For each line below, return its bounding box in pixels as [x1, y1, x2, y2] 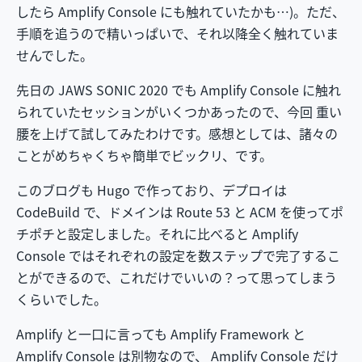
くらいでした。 [16, 288, 107, 309]
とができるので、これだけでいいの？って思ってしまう [16, 267, 337, 287]
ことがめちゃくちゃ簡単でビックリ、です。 [16, 145, 272, 165]
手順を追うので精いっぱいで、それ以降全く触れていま [16, 23, 339, 43]
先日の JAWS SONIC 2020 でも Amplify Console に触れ [16, 79, 341, 99]
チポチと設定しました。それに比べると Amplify [16, 223, 298, 243]
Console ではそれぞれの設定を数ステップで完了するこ [16, 245, 340, 265]
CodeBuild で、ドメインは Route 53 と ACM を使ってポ [16, 201, 343, 221]
